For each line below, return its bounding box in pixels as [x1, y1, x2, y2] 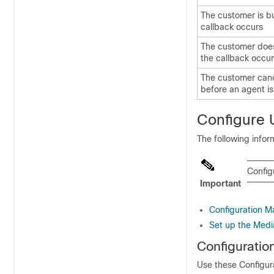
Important [200, 179, 241, 188]
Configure [197, 111, 269, 128]
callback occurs [201, 22, 263, 32]
